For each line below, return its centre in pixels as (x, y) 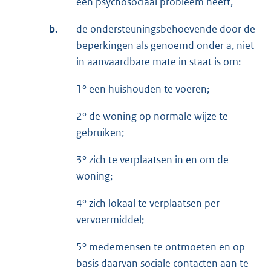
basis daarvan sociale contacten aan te (162, 263)
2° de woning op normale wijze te (152, 116)
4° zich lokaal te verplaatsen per (148, 203)
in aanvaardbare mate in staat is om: (158, 61)
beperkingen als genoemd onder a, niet (165, 45)
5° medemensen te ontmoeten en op (161, 247)
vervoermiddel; (110, 219)
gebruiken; (100, 132)
